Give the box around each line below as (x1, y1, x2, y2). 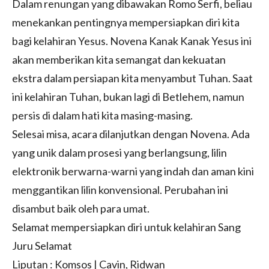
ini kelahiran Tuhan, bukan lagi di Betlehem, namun (12, 89, 244, 103)
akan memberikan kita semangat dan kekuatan (12, 52, 226, 66)
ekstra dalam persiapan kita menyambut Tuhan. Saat (12, 71, 253, 85)
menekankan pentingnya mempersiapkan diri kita (12, 15, 240, 29)
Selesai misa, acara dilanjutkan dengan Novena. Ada (12, 127, 250, 141)
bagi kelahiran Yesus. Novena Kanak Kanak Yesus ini (12, 34, 252, 47)
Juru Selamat (12, 238, 72, 252)
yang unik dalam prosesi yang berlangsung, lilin (12, 145, 227, 159)
